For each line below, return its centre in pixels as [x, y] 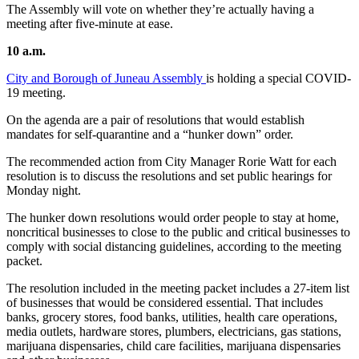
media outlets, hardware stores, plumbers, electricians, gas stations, [174, 332]
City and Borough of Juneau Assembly [106, 79]
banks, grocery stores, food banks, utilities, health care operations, [172, 317]
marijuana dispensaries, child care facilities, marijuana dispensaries [173, 346]
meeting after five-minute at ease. [90, 24]
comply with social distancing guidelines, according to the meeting [174, 247]
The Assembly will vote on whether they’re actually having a [160, 10]
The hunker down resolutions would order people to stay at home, [173, 218]
